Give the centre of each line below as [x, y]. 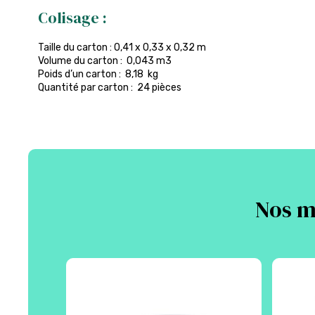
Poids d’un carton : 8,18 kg [98, 74]
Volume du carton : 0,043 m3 [104, 60]
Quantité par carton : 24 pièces [109, 87]
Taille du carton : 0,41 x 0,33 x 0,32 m [122, 47]
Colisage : [72, 17]
